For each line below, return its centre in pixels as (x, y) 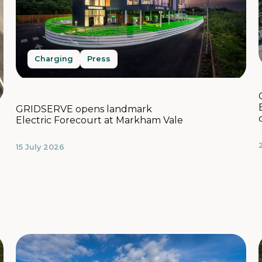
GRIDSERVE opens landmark (84, 109)
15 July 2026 (40, 147)
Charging (54, 58)
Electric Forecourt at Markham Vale (99, 120)
